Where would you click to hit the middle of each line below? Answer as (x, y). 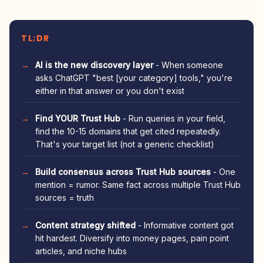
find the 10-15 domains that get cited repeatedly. (128, 131)
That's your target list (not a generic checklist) (125, 144)
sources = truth (65, 198)
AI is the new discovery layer (94, 65)
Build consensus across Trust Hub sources (123, 172)
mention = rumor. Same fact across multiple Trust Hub (138, 185)
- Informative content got (185, 225)
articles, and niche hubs (81, 251)
